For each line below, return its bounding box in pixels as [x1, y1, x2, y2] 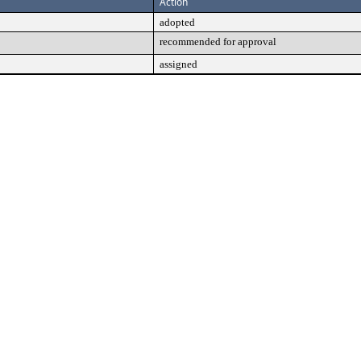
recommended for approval [160, 35, 276, 48]
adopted [160, 16, 195, 28]
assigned [160, 58, 197, 70]
